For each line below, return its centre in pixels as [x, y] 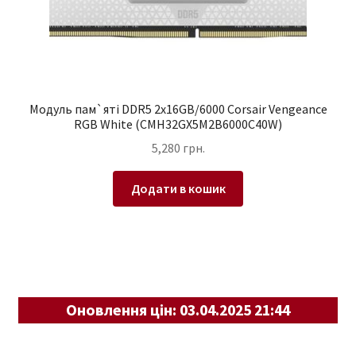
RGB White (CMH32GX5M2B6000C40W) [178, 124]
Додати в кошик [178, 189]
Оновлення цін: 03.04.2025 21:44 [178, 309]
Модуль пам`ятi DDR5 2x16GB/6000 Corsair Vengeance [178, 108]
